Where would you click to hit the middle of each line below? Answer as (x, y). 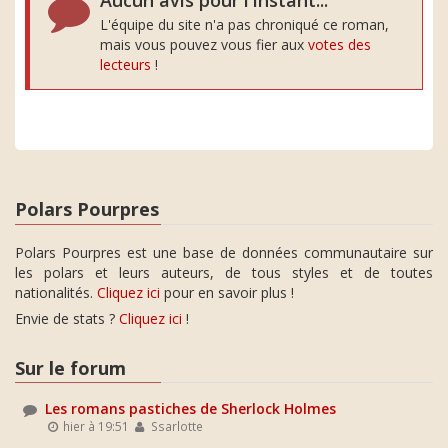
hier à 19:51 (95, 426)
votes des (339, 44)
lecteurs (125, 64)
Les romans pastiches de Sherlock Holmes (190, 408)
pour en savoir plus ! (227, 292)
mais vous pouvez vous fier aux (204, 44)
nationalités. (56, 292)
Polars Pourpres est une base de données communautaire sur (224, 252)
